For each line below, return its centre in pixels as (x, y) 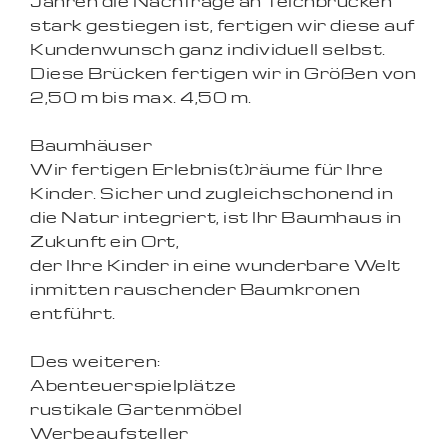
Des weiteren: (95, 361)
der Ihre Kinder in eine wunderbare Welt (215, 265)
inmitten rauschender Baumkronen (195, 289)
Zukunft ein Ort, (104, 241)
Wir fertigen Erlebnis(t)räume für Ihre (206, 169)
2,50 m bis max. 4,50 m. (141, 97)
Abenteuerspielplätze (133, 385)
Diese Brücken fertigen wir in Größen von (223, 73)
